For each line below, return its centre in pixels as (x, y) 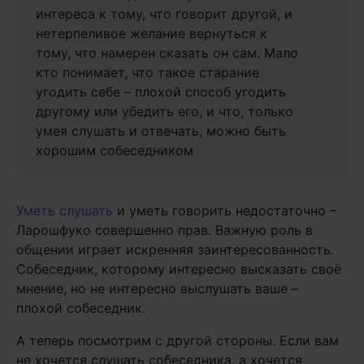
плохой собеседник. (81, 308)
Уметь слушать (65, 210)
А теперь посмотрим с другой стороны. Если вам (178, 340)
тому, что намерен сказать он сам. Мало (167, 53)
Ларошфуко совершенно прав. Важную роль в (165, 230)
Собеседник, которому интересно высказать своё (179, 269)
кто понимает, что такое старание (147, 72)
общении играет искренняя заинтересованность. (175, 249)
